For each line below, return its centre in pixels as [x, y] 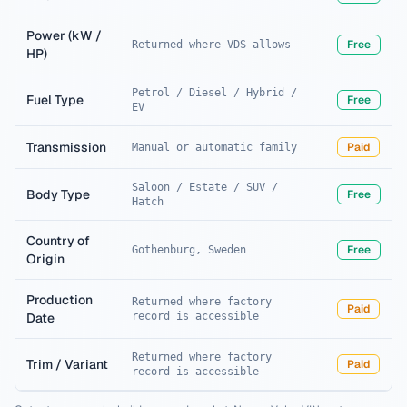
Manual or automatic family [214, 147]
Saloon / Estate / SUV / [205, 187]
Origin [45, 259]
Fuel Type [55, 100]
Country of [58, 241]
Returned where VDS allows [211, 45]
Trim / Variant [67, 364]
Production [60, 300]
